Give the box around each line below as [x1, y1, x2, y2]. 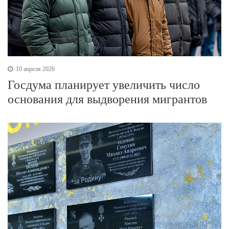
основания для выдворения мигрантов [8, 92, 207, 106]
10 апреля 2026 [14, 65, 55, 73]
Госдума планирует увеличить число [8, 78, 200, 91]
